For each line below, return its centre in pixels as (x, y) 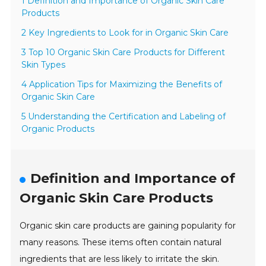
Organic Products (58, 129)
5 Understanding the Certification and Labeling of (124, 117)
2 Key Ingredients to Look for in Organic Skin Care (125, 33)
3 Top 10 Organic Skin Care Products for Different (123, 53)
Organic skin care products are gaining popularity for (128, 226)
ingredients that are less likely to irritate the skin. (120, 259)
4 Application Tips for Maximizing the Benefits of (122, 85)
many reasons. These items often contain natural (121, 243)
